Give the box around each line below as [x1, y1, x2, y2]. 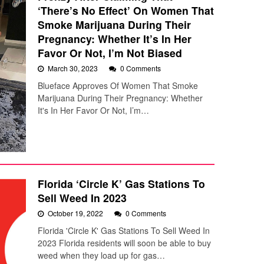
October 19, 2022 [48, 207, 105, 218]
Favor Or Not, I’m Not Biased [38, 45, 182, 60]
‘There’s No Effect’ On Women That [38, 2, 214, 18]
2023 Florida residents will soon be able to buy [38, 236, 211, 249]
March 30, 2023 [48, 62, 100, 73]
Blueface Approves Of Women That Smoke [38, 79, 198, 91]
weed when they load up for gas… [38, 249, 165, 261]
